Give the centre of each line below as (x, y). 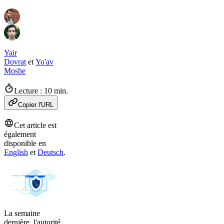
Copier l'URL (36, 105)
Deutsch (50, 152)
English (16, 152)
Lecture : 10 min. (41, 91)
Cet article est (35, 125)
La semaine (22, 213)
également (20, 134)
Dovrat (15, 62)
